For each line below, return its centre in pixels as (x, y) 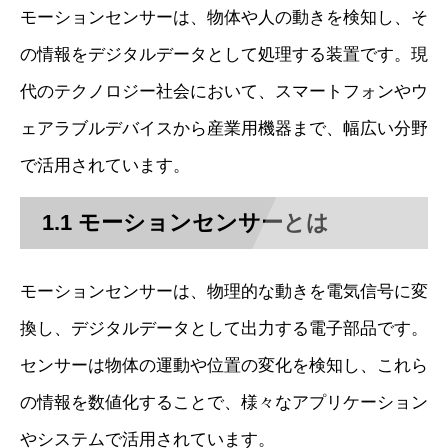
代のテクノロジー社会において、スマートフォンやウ (224, 92)
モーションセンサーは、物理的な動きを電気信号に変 (224, 292)
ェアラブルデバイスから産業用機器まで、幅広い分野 (224, 129)
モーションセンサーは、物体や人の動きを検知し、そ (224, 18)
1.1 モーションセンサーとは (186, 223)
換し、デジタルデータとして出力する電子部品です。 (224, 329)
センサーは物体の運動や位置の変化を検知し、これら (224, 366)
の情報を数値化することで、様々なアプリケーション (224, 403)
